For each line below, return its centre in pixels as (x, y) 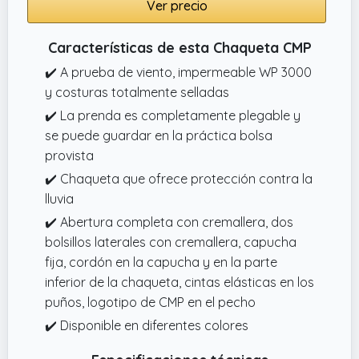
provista (69, 155)
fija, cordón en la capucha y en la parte (161, 262)
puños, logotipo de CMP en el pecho (150, 302)
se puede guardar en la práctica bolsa (159, 135)
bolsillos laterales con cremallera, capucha (171, 242)
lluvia (59, 198)
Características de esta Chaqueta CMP (179, 47)
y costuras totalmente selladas (137, 92)
